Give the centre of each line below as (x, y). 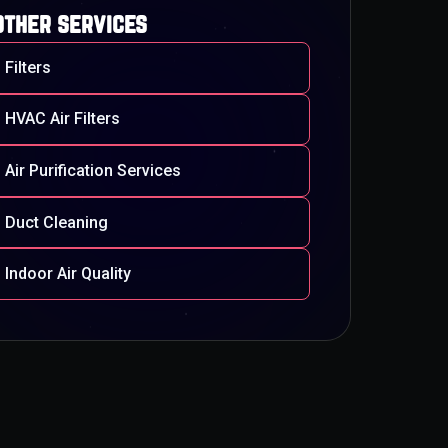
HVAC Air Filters (63, 119)
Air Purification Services (93, 170)
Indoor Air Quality (68, 274)
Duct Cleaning (57, 222)
